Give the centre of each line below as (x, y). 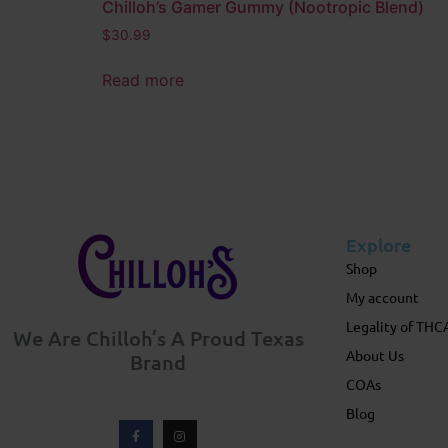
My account (383, 296)
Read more (143, 79)
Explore (379, 244)
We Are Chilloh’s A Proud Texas (158, 337)
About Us (375, 354)
